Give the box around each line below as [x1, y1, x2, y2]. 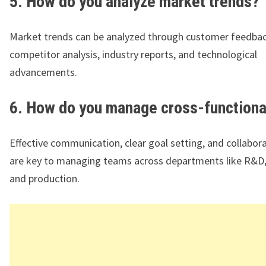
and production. [9, 172, 80, 186]
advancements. [9, 65, 77, 80]
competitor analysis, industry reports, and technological [9, 47, 257, 62]
